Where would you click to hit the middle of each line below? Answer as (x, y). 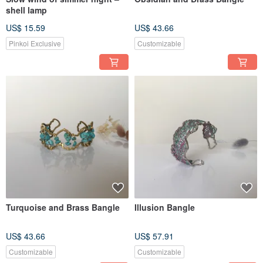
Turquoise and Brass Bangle (63, 208)
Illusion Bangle (165, 208)
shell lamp (26, 10)
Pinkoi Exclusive (35, 43)
